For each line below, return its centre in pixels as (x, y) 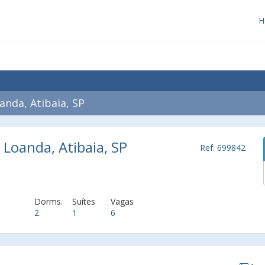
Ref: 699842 (223, 148)
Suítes (84, 201)
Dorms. (48, 201)
